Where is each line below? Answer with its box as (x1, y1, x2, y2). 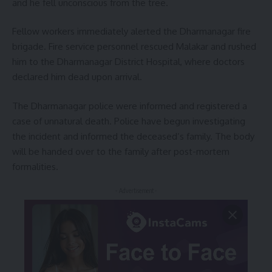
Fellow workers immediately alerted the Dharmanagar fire (12, 25, 251, 38)
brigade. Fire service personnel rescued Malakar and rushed (12, 41, 256, 53)
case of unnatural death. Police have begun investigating (12, 115, 245, 127)
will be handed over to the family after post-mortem (12, 145, 229, 157)
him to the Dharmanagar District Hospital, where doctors (12, 56, 245, 68)
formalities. (12, 160, 58, 172)
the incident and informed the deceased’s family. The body (12, 130, 254, 142)
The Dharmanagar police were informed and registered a (12, 100, 247, 112)
